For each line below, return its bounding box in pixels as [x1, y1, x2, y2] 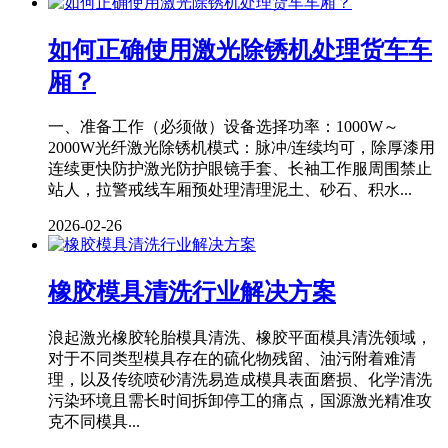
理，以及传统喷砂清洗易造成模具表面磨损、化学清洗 [48, 371, 432, 389]
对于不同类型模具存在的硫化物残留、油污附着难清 [48, 350, 416, 368]
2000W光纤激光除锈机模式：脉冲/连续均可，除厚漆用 [48, 139, 435, 157]
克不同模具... [48, 413, 140, 431]
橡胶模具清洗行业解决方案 [48, 279, 336, 306]
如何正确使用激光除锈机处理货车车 [48, 36, 432, 63]
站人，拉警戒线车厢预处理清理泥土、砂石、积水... [48, 181, 412, 199]
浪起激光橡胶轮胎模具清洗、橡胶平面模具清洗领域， [48, 329, 432, 347]
